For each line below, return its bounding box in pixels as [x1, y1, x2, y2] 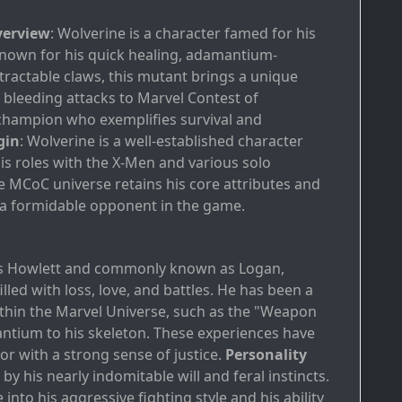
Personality [225, 345, 307, 365]
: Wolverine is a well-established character [20, 131, 303, 152]
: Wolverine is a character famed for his [50, 23, 316, 44]
